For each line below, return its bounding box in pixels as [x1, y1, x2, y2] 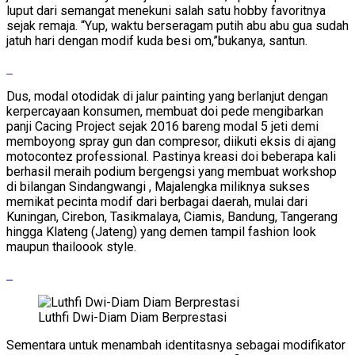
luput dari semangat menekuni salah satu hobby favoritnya [6, 2, 326, 18]
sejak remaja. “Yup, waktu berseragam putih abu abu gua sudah [6, 17, 349, 33]
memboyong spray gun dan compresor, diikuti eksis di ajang [6, 133, 336, 149]
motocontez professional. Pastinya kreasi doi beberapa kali [6, 148, 336, 164]
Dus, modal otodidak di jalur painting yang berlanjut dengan [6, 88, 328, 104]
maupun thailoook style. [6, 239, 136, 254]
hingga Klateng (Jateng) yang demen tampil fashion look [6, 223, 316, 239]
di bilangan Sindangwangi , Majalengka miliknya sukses [6, 178, 310, 194]
